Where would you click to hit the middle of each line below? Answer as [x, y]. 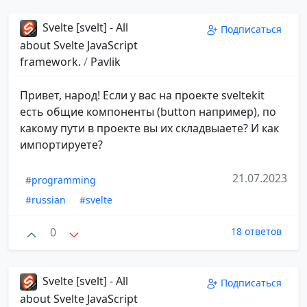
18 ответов [256, 232]
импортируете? [61, 145]
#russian [46, 200]
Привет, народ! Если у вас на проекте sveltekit [142, 96]
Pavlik [106, 62]
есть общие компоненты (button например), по [148, 112]
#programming [61, 180]
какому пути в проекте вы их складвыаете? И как [149, 128]
